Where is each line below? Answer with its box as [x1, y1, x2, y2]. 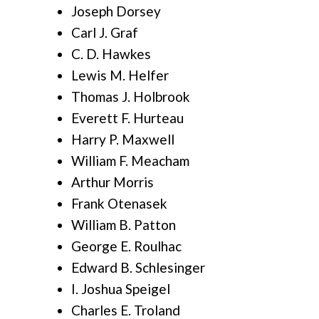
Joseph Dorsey [71, 3, 161, 20]
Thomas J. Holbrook [71, 88, 190, 105]
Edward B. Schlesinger [71, 259, 205, 276]
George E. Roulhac [71, 238, 182, 255]
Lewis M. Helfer [71, 67, 169, 84]
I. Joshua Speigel [71, 281, 170, 298]
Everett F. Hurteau [71, 110, 184, 127]
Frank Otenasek [71, 195, 167, 212]
